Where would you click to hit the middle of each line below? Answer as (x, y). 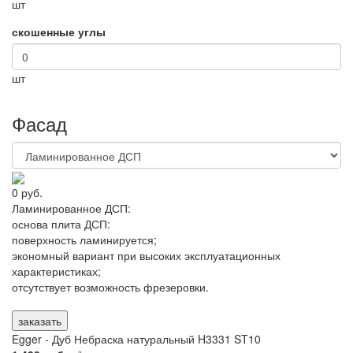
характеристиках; (56, 271)
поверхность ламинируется (83, 240)
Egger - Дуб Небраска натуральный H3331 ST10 (136, 339)
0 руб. (27, 193)
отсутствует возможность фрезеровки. (110, 287)
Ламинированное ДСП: (71, 208)
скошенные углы (59, 31)
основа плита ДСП (59, 224)
